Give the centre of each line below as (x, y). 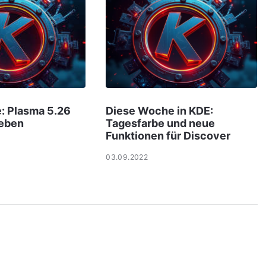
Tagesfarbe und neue (161, 123)
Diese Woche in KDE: (160, 111)
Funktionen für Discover (168, 136)
